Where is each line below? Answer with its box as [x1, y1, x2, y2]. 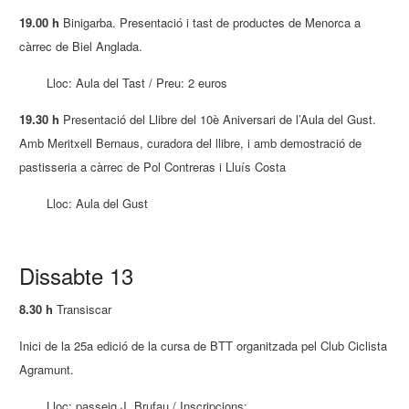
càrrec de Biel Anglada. [19, 37, 143, 55]
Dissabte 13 [19, 259, 134, 292]
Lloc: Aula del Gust [47, 194, 149, 212]
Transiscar [53, 300, 112, 319]
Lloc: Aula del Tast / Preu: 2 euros [47, 73, 228, 91]
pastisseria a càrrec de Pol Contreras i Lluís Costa [19, 157, 287, 175]
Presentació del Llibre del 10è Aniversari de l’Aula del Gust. [59, 110, 377, 128]
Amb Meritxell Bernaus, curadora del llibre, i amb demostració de [19, 133, 362, 152]
